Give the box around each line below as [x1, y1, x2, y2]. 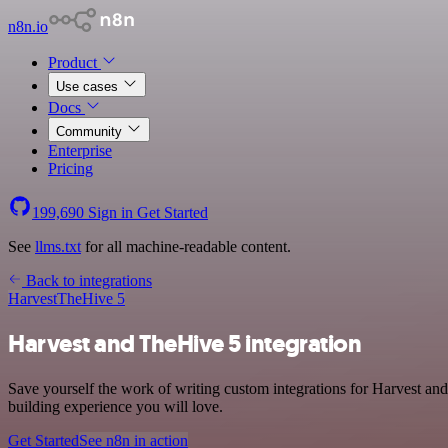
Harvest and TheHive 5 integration [8, 327, 362, 360]
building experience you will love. [8, 397, 223, 415]
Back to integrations [22, 272, 152, 289]
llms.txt [35, 238, 81, 255]
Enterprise [48, 142, 112, 159]
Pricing [48, 160, 93, 177]
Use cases [56, 79, 122, 94]
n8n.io [8, 18, 48, 35]
